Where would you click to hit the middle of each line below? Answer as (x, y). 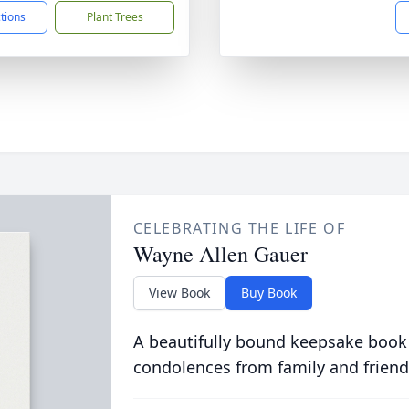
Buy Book (268, 293)
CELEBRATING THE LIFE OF (239, 228)
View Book (179, 293)
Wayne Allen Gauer (220, 254)
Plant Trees (115, 17)
